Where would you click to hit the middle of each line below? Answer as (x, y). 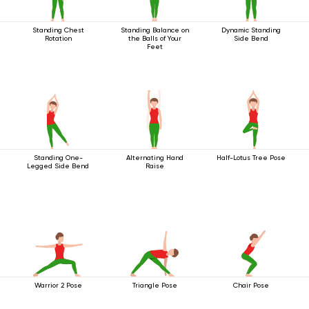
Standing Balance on (154, 30)
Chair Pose (251, 285)
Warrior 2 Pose (58, 285)
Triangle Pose (154, 285)
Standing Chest (58, 30)
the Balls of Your (154, 38)
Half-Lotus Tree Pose (251, 158)
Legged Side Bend (58, 166)
